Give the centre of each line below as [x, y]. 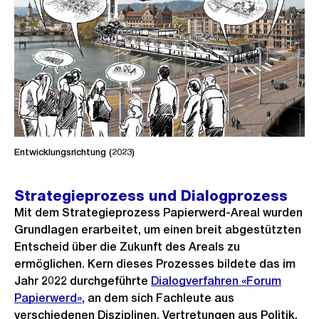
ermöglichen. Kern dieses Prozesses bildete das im [155, 264]
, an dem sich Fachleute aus [158, 298]
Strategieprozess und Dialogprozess [151, 196]
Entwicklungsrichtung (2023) [74, 152]
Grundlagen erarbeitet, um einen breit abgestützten [158, 230]
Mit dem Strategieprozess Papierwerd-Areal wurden [158, 213]
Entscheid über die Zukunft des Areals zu [127, 247]
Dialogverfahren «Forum [216, 281]
